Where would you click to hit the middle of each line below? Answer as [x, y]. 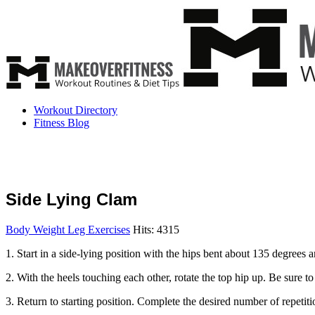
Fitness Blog [62, 123]
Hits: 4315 [156, 229]
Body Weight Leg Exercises [68, 229]
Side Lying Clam [71, 199]
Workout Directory [76, 110]
